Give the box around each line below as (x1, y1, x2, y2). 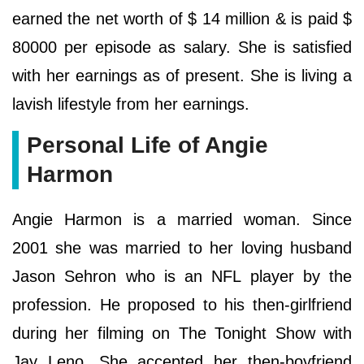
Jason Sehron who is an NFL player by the (12, 267, 352, 286)
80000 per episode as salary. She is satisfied (12, 38, 352, 57)
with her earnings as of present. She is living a (12, 67, 352, 85)
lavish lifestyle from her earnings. (12, 95, 254, 114)
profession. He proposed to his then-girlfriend (12, 296, 352, 314)
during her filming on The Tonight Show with (12, 324, 352, 343)
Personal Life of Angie (27, 132, 268, 158)
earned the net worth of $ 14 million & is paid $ (12, 10, 352, 28)
